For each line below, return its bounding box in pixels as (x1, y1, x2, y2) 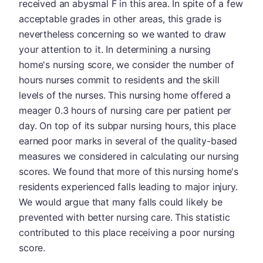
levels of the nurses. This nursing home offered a (19, 89, 231, 101)
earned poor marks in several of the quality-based (19, 134, 238, 147)
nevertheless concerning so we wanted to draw (19, 28, 226, 40)
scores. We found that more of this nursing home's (19, 165, 239, 177)
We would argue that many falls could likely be (19, 195, 222, 208)
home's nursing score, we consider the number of (19, 58, 234, 70)
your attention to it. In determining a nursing (19, 43, 211, 55)
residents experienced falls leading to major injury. (19, 180, 238, 193)
